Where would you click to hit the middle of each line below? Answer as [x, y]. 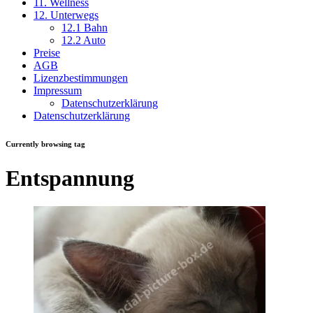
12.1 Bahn [85, 28]
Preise [47, 53]
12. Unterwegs [66, 15]
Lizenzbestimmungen [81, 78]
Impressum [58, 90]
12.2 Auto [83, 40]
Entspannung [70, 178]
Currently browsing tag [45, 144]
